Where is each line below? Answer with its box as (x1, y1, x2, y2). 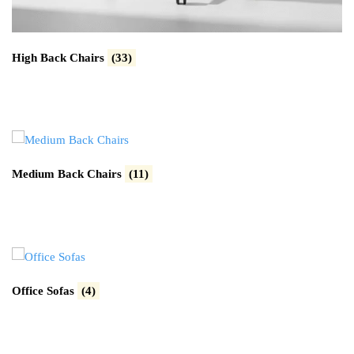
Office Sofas (12, 284, 77, 298)
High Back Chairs (12, 51, 107, 64)
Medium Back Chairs (12, 168, 125, 181)
